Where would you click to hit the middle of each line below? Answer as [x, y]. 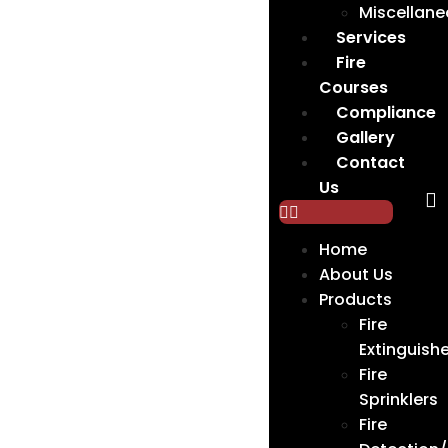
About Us [355, 274]
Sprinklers [398, 399]
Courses [353, 87]
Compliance [385, 112]
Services [370, 37]
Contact [370, 162]
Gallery [365, 137]
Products [355, 299]
